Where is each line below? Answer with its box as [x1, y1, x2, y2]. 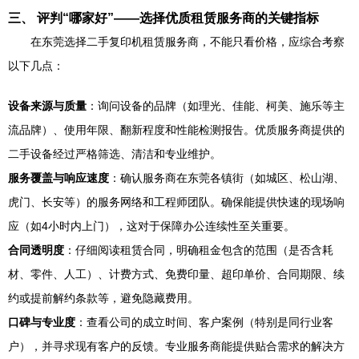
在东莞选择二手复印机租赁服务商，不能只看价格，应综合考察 [30, 35, 345, 48]
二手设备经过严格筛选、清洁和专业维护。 [8, 147, 221, 160]
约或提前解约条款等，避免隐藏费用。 [8, 292, 199, 305]
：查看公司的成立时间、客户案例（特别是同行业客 [75, 316, 333, 329]
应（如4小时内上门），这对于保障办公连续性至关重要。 [8, 220, 295, 232]
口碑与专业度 [8, 316, 75, 329]
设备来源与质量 [8, 99, 87, 112]
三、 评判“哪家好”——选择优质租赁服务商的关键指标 [8, 10, 319, 25]
